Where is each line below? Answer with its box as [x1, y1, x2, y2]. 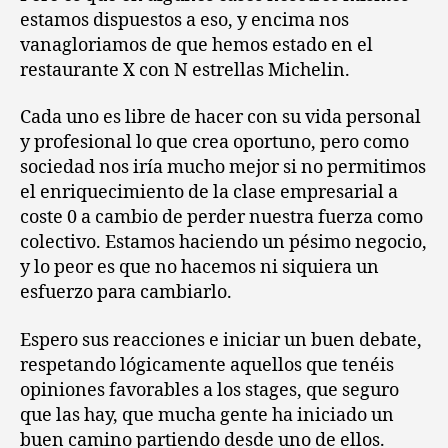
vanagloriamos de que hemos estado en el [20, 33, 373, 57]
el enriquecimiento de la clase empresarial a [20, 181, 398, 204]
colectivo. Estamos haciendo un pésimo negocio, [20, 231, 427, 254]
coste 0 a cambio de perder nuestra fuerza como [20, 206, 423, 229]
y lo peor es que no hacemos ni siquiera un [20, 256, 379, 279]
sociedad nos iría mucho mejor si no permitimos [20, 156, 426, 179]
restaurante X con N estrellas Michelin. [20, 58, 350, 82]
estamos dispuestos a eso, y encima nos [20, 8, 349, 32]
